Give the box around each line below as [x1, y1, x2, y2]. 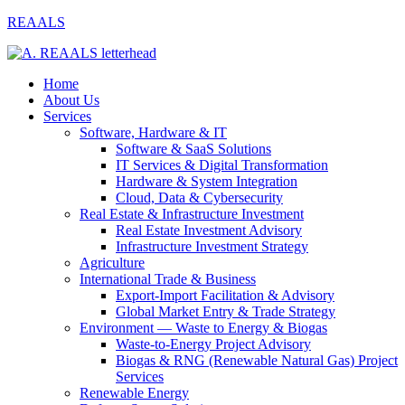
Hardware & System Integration [116, 174, 297, 189]
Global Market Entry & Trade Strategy [116, 304, 335, 319]
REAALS [7, 14, 65, 30]
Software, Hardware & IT [80, 125, 227, 140]
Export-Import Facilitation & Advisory [116, 287, 334, 303]
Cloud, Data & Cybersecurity [116, 190, 283, 205]
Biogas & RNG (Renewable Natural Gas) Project [116, 353, 398, 368]
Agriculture [80, 255, 145, 270]
